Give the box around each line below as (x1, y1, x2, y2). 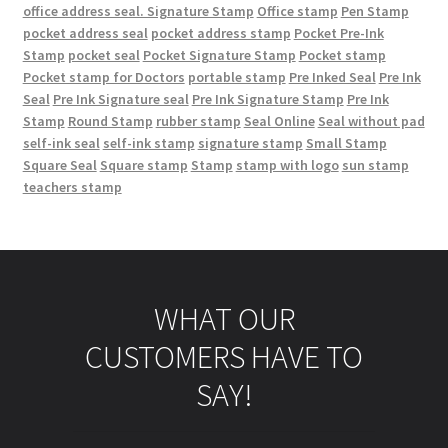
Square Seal (22, 155, 97, 174)
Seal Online (243, 111, 315, 130)
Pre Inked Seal (288, 67, 376, 86)
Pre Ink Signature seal (52, 89, 189, 108)
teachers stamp (22, 177, 122, 196)
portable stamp (187, 67, 286, 86)
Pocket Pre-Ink (293, 23, 384, 42)
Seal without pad (317, 111, 425, 130)
